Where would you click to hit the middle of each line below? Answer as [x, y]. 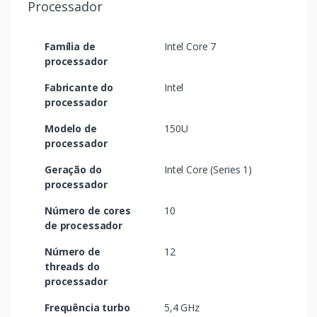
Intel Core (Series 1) [208, 170]
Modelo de [71, 129]
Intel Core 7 [190, 47]
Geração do [73, 170]
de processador [83, 226]
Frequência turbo [87, 308]
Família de [70, 47]
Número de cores [88, 211]
